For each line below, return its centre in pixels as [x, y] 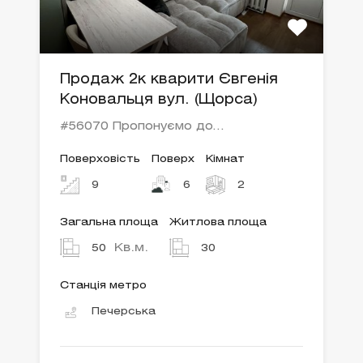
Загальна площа [109, 223]
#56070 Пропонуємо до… [142, 127]
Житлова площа [218, 223]
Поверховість [100, 160]
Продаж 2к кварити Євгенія [169, 80]
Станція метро [103, 286]
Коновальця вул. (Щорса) [159, 100]
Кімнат [225, 160]
